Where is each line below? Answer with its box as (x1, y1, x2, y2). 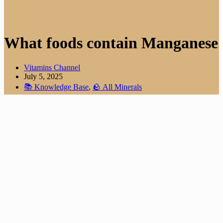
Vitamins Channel (24, 63, 80, 72)
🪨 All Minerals (93, 82, 142, 91)
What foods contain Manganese (4, 34, 218, 52)
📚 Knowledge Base (24, 82, 89, 91)
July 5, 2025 (24, 72, 63, 81)
